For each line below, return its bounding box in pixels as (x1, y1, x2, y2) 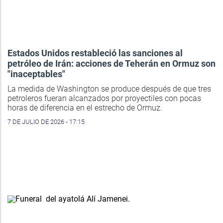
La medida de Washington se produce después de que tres (7, 84, 211, 94)
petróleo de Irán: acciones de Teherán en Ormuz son (7, 58, 216, 69)
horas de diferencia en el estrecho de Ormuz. (7, 103, 162, 113)
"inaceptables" (7, 69, 65, 80)
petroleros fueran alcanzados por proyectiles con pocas (7, 94, 201, 104)
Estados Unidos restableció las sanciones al (7, 48, 183, 59)
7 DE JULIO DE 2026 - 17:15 (7, 118, 85, 126)
